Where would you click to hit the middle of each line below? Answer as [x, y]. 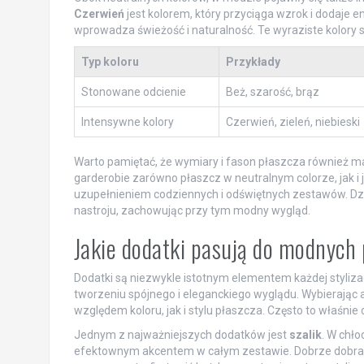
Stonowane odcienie [133, 91]
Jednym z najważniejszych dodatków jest [181, 334]
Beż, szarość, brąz [272, 91]
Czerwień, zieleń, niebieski [292, 121]
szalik [305, 334]
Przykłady [253, 61]
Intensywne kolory [127, 121]
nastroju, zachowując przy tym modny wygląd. [192, 210]
